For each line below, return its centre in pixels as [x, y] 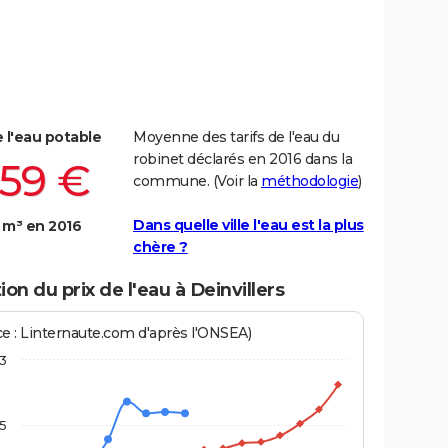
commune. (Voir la [197, 180]
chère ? [160, 246]
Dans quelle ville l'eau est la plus [248, 224]
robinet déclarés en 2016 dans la [242, 158]
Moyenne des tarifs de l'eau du [236, 136]
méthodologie [309, 180]
